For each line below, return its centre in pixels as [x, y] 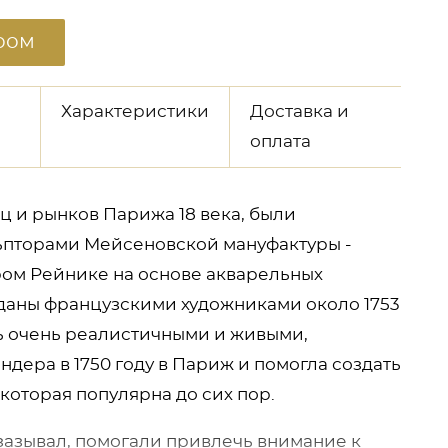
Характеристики [134, 111]
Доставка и [299, 111]
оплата [280, 141]
